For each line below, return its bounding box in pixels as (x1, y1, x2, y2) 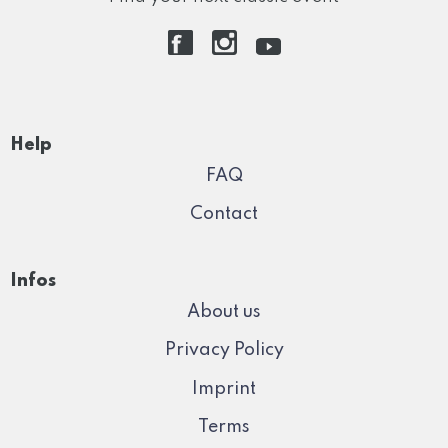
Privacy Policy (164, 341, 284, 360)
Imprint (192, 379, 256, 398)
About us (187, 302, 261, 321)
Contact (190, 205, 258, 224)
